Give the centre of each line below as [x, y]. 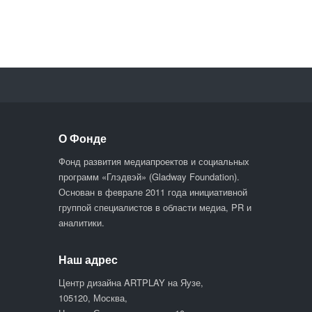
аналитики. [81, 222]
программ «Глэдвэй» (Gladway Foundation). [149, 176]
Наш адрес [88, 259]
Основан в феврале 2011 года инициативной [153, 192]
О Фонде [83, 138]
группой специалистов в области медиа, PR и [155, 207]
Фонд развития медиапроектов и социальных [154, 161]
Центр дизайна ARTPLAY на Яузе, [131, 282]
